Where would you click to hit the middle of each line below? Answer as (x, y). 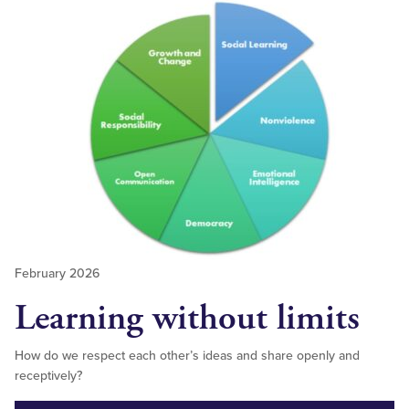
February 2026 (57, 273)
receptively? (48, 375)
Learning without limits (187, 318)
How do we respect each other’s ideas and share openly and (187, 355)
